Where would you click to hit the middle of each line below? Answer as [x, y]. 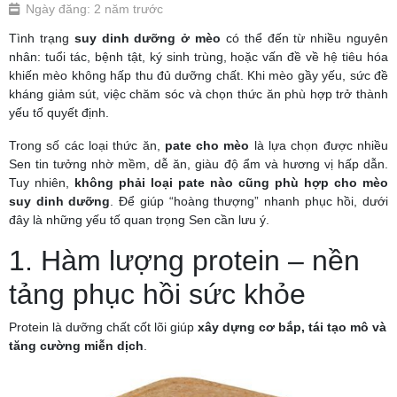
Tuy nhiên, [42, 183]
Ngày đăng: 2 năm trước [94, 9]
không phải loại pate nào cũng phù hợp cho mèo [231, 183]
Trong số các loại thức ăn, [87, 145]
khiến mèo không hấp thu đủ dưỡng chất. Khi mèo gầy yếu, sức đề [198, 75]
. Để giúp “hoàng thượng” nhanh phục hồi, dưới [249, 201]
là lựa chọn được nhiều [319, 145]
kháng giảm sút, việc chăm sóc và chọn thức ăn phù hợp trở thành [198, 94]
